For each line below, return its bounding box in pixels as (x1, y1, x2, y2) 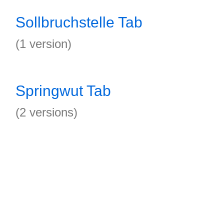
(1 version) (15, 37, 71, 50)
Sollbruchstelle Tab (15, 14, 142, 30)
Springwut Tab (15, 82, 111, 99)
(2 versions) (15, 105, 77, 119)
